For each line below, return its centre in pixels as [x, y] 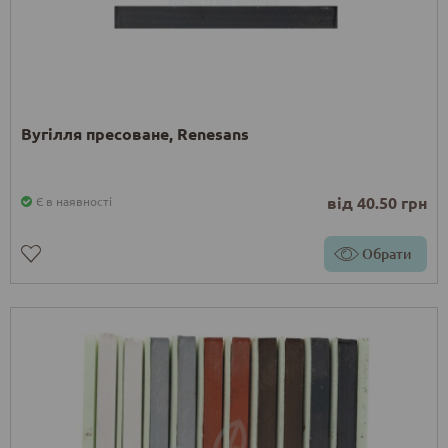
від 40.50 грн [377, 203]
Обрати [387, 254]
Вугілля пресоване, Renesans [135, 134]
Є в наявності [74, 201]
